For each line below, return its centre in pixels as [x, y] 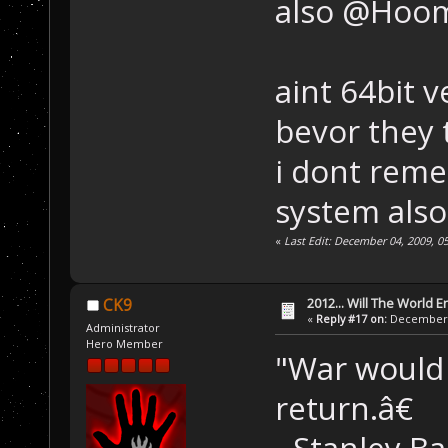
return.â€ [343, 408]
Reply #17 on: [352, 318]
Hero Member [125, 343]
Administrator [123, 327]
